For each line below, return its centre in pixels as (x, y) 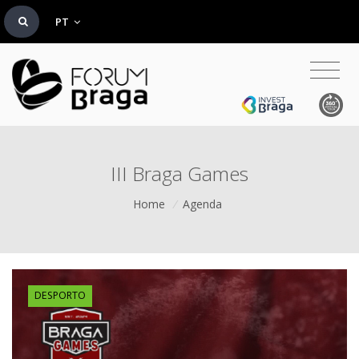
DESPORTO (60, 296)
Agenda (203, 204)
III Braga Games (179, 173)
